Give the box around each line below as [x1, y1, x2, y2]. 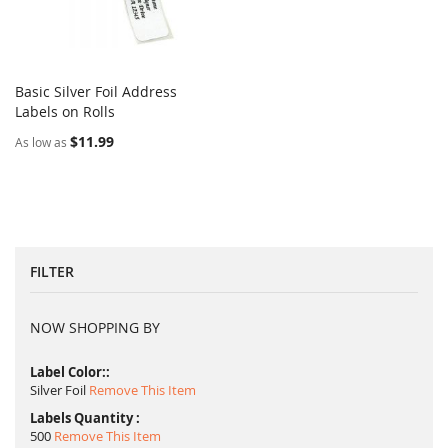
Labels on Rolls [15, 102, 115, 122]
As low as [15, 134, 67, 151]
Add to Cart [41, 102, 112, 121]
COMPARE [153, 100, 220, 119]
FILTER [30, 262, 74, 282]
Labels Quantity [30, 409, 136, 428]
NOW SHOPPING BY [30, 318, 160, 338]
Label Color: [30, 363, 106, 382]
